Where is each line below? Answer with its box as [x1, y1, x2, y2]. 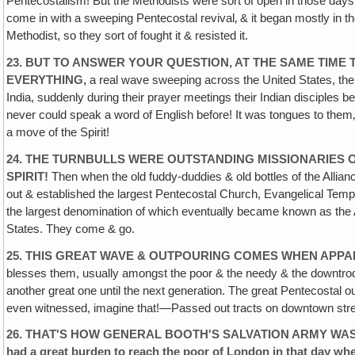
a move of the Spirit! [6, 125, 110, 139]
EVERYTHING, [6, 73, 87, 86]
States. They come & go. [6, 222, 136, 235]
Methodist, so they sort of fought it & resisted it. [6, 29, 249, 43]
